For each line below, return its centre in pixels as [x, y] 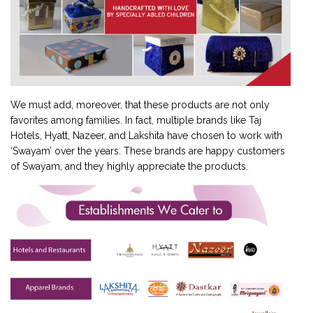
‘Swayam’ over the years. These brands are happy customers [148, 151]
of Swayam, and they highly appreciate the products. [129, 166]
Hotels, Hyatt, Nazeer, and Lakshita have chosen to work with [146, 135]
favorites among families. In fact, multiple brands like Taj [136, 120]
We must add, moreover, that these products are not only [140, 104]
